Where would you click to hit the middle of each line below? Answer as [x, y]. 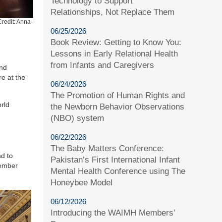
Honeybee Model [82, 182]
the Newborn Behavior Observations [118, 107]
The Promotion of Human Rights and [118, 95]
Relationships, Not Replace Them [113, 12]
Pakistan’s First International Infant [115, 160]
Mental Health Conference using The [118, 171]
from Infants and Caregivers [103, 65]
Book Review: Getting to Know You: [116, 42]
